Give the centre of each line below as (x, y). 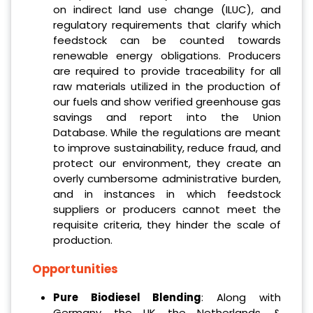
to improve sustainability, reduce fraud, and (167, 147)
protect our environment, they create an (167, 163)
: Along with (241, 298)
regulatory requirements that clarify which (167, 24)
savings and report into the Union (167, 117)
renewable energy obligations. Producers (167, 55)
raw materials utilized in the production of (167, 86)
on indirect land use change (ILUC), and (167, 9)
